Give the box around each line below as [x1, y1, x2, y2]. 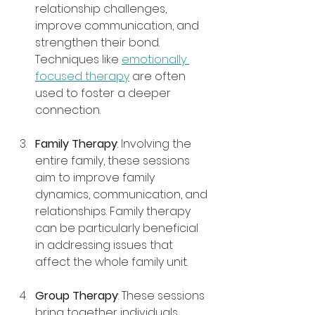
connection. [35, 102, 101, 119]
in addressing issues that [35, 237, 176, 254]
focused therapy [35, 68, 129, 85]
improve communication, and [35, 18, 202, 34]
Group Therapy [35, 288, 118, 304]
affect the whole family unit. [35, 254, 188, 271]
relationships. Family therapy [35, 203, 193, 220]
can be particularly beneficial [35, 220, 201, 237]
